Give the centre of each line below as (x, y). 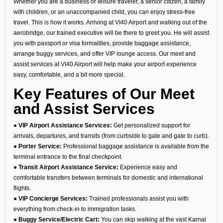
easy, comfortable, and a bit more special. (69, 74)
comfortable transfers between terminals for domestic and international (108, 178)
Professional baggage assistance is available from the (135, 146)
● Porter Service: (37, 146)
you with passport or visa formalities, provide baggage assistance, (102, 43)
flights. (22, 188)
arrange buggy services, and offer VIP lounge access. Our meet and (104, 53)
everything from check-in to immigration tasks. (75, 209)
